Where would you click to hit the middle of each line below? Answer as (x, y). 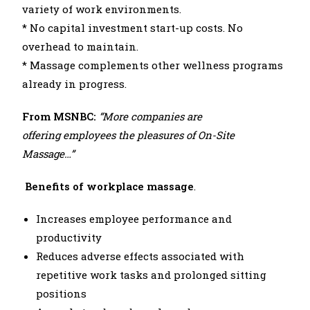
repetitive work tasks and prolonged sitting (152, 275)
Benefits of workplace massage (108, 186)
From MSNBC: (61, 116)
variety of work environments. (102, 9)
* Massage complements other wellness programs (153, 65)
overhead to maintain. (81, 46)
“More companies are (151, 116)
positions (62, 293)
